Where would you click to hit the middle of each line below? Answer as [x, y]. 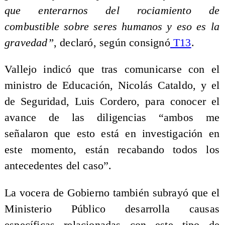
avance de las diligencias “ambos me [112, 118]
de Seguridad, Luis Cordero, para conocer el [112, 102]
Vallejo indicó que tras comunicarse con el [112, 70]
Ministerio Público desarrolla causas [112, 209]
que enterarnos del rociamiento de [112, 10]
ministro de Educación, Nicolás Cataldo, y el [112, 86]
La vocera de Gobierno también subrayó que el [112, 193]
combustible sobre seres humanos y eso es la [112, 26]
